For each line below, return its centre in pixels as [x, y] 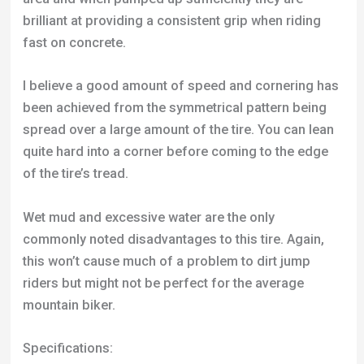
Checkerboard [151, 334]
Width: [41, 270]
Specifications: [67, 248]
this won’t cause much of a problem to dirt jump [166, 161]
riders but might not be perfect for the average [163, 183]
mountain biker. [69, 205]
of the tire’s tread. [75, 74]
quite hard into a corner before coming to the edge [175, 52]
